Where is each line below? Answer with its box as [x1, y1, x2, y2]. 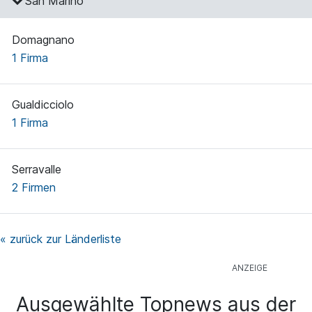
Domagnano [12, 33, 75, 47]
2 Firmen [12, 180, 56, 195]
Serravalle [12, 162, 61, 177]
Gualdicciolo [12, 97, 74, 112]
